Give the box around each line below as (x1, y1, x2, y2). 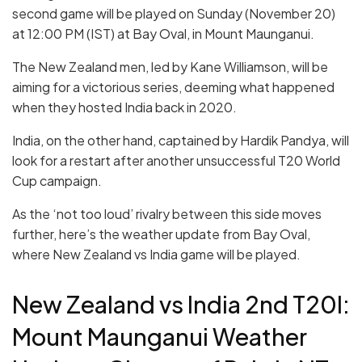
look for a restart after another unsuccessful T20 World (12, 152, 340, 170)
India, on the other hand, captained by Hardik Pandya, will (12, 132, 349, 149)
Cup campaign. (12, 172, 102, 190)
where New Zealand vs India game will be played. (12, 246, 301, 263)
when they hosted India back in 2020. (12, 99, 237, 116)
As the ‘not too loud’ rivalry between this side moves (12, 205, 322, 223)
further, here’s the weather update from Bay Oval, (12, 225, 310, 243)
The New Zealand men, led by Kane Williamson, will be (12, 58, 328, 76)
